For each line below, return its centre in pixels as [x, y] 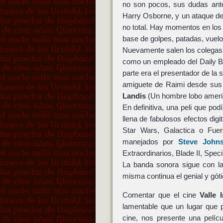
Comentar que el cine [161, 195]
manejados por [150, 141]
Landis [134, 96]
